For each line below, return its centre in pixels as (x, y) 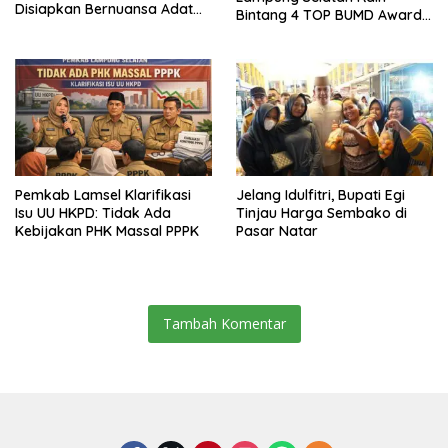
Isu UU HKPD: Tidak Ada (93, 212)
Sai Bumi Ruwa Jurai (83, 26)
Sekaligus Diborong (301, 50)
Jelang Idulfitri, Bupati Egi (320, 194)
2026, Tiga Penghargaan (318, 32)
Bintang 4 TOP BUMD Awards (332, 14)
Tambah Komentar (224, 323)
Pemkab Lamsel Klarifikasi (103, 194)
